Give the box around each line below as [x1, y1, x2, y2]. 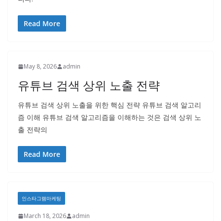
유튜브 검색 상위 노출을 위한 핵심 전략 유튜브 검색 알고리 [18, 100, 201, 110]
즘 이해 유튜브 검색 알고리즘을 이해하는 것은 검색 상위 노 [18, 112, 201, 122]
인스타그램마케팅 [22, 195, 61, 202]
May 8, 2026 [24, 62, 57, 71]
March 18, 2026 [24, 212, 66, 220]
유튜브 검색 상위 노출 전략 [18, 77, 160, 93]
